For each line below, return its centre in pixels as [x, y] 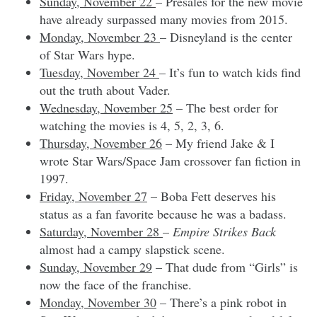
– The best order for [225, 107]
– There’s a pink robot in [221, 302]
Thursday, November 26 [101, 143]
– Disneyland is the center [226, 36]
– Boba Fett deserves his [212, 196]
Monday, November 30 [98, 302]
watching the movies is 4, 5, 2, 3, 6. [132, 125]
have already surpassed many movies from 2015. [164, 19]
